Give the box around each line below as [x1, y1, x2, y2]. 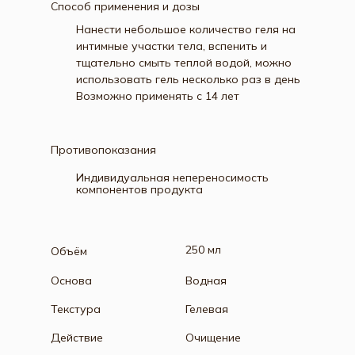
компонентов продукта [76, 182, 203, 197]
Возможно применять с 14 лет [76, 89, 239, 103]
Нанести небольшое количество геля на [76, 22, 296, 36]
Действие [51, 330, 103, 345]
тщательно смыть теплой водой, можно [76, 55, 292, 70]
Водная [185, 273, 227, 288]
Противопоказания [51, 143, 156, 157]
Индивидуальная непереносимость [76, 170, 269, 185]
